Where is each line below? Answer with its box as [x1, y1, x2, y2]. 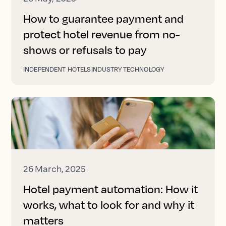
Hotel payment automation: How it [23, 182, 198, 196]
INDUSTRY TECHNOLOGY [91, 65, 164, 74]
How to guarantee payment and [23, 12, 184, 26]
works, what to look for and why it [23, 198, 194, 212]
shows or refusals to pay [23, 43, 147, 57]
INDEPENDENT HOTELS [23, 65, 91, 74]
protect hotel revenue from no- [23, 27, 180, 41]
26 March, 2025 [23, 162, 86, 175]
